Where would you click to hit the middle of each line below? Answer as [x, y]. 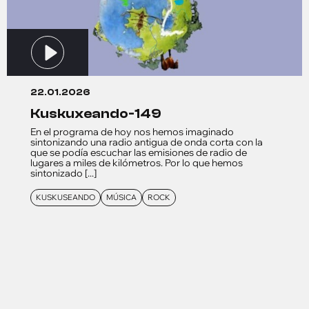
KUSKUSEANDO [66, 197]
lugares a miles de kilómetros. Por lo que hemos [137, 162]
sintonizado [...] [63, 173]
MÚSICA [121, 197]
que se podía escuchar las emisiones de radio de [139, 152]
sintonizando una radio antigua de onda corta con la [147, 142]
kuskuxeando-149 [101, 113]
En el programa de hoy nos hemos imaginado [132, 131]
